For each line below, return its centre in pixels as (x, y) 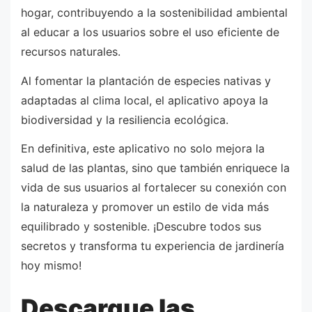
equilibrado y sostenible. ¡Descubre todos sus (141, 227)
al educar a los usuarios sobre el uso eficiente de (150, 32)
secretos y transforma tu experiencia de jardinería (153, 246)
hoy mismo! (51, 266)
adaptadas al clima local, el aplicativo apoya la (145, 100)
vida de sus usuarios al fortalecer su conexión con (154, 188)
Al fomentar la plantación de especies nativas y (146, 80)
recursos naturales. (71, 52)
